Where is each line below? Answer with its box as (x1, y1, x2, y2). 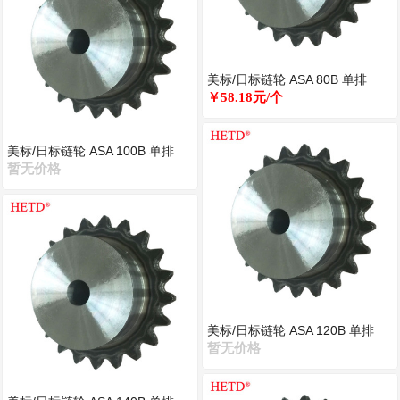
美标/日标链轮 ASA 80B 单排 (207, 71, 368, 87)
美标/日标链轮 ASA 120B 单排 (207, 323, 375, 338)
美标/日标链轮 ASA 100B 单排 (7, 143, 175, 158)
